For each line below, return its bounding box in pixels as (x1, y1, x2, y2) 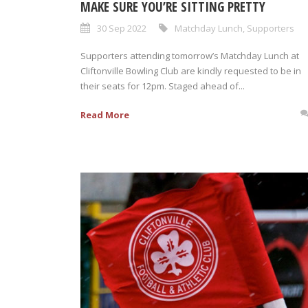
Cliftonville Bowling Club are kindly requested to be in (80, 64, 301, 77)
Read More (80, 108, 129, 121)
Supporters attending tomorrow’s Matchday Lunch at (80, 49, 299, 62)
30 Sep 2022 (97, 21, 146, 34)
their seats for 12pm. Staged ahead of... (80, 79, 245, 92)
